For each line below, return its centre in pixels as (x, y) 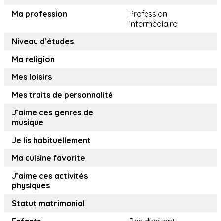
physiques (31, 186)
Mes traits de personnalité (62, 95)
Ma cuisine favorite (49, 158)
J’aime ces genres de (53, 113)
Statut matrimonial (48, 203)
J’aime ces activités (50, 176)
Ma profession (39, 14)
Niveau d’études (43, 42)
